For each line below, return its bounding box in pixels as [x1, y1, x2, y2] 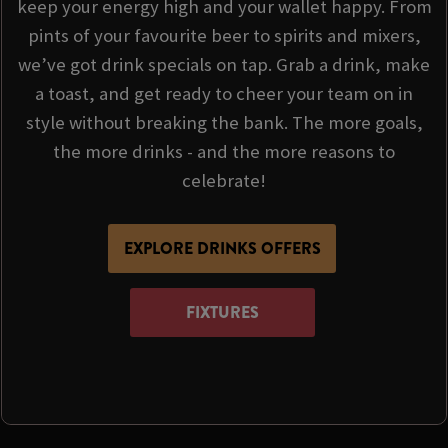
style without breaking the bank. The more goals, [25, 110, 423, 134]
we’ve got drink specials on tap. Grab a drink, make [18, 52, 430, 76]
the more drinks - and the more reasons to [53, 139, 395, 163]
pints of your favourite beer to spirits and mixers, [27, 23, 421, 47]
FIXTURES [185, 300, 259, 324]
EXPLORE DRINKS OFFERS [123, 236, 321, 260]
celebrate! [182, 168, 266, 192]
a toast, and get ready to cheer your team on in [35, 81, 413, 105]
